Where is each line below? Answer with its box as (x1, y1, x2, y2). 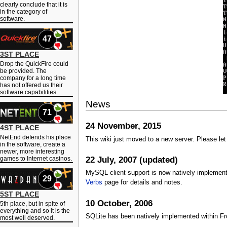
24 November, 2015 (85, 121, 161, 131)
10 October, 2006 (85, 198, 153, 208)
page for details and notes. (102, 179, 182, 186)
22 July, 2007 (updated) (85, 155, 178, 165)
